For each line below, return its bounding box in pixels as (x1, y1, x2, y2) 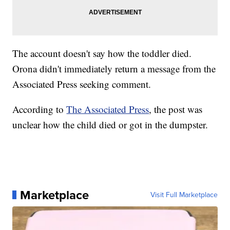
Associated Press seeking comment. (12, 77, 151, 90)
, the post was (149, 102, 203, 116)
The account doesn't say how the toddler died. (12, 46, 192, 60)
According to (12, 102, 67, 116)
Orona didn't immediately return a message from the (12, 62, 216, 75)
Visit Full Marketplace (150, 189, 218, 200)
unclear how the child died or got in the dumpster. (12, 118, 208, 131)
